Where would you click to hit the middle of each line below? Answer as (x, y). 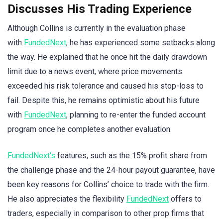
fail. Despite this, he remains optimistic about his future (104, 101)
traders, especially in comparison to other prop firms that (106, 213)
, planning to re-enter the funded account (136, 115)
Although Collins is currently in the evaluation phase (97, 28)
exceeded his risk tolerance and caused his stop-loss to (106, 86)
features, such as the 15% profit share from (131, 155)
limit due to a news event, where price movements (95, 72)
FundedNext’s (31, 155)
